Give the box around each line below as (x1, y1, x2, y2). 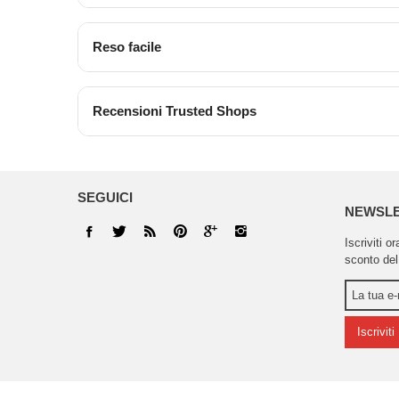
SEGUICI (77, 189, 133, 205)
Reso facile (93, 39, 161, 55)
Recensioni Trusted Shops (93, 103, 256, 119)
